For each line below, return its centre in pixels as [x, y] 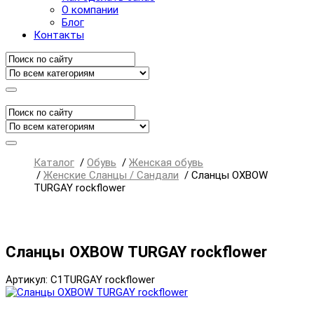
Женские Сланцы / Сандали [111, 175]
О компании [90, 10]
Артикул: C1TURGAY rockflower [80, 280]
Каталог [54, 163]
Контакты [59, 35]
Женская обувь [166, 163]
